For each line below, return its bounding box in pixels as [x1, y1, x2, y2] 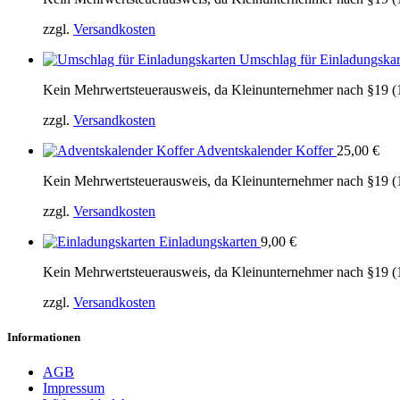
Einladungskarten [159, 233, 261, 249]
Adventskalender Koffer [196, 142, 337, 158]
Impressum [43, 379, 104, 396]
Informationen [7, 329, 80, 344]
